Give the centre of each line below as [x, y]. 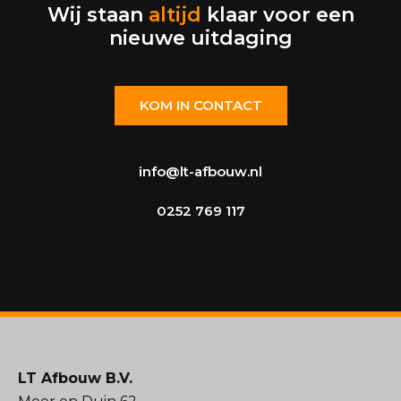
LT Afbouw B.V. [75, 379]
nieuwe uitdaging [200, 38]
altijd [175, 15]
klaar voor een [277, 15]
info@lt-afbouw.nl [200, 172]
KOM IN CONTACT [200, 106]
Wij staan [98, 15]
